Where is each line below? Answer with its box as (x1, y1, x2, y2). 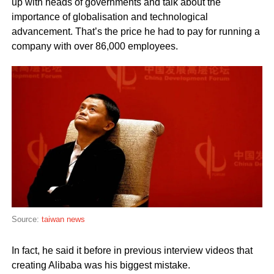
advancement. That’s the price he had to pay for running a (11, 26, 260, 37)
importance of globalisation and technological (11, 12, 208, 23)
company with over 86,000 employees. (11, 41, 178, 52)
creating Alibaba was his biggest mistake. (11, 260, 190, 271)
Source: (11, 215, 39, 224)
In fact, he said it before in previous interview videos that (11, 245, 253, 256)
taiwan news (39, 215, 85, 224)
